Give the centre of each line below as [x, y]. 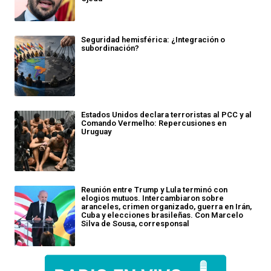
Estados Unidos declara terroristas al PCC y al [166, 115]
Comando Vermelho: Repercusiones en [154, 123]
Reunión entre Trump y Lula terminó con [154, 190]
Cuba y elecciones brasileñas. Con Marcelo [162, 215]
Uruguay [96, 132]
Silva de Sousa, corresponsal [135, 224]
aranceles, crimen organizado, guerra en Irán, [166, 207]
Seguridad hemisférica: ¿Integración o [153, 40]
